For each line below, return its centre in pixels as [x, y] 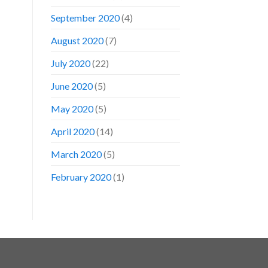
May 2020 [72, 108]
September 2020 [85, 17]
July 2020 [70, 63]
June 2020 [71, 86]
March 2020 [76, 154]
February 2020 [81, 176]
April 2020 [72, 131]
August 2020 [77, 40]
